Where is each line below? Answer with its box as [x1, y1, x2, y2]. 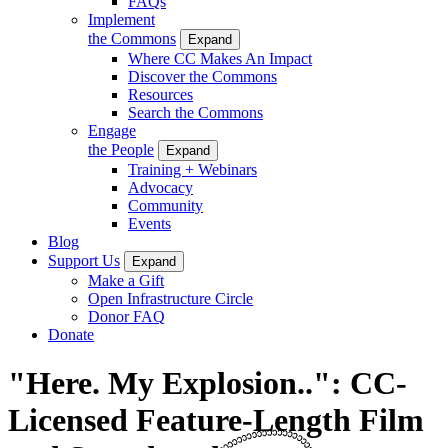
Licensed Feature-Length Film [8, 402, 424, 439]
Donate [48, 325, 94, 343]
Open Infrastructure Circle [88, 289, 253, 307]
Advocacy [128, 178, 193, 196]
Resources [128, 85, 193, 103]
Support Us [48, 251, 120, 269]
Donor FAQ [88, 307, 165, 325]
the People [88, 140, 154, 158]
